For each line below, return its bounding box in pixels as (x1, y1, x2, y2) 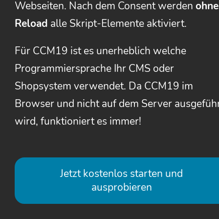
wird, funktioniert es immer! (15, 114, 141, 129)
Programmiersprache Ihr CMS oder (15, 62, 174, 76)
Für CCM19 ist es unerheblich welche (15, 44, 186, 58)
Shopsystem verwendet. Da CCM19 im (15, 79, 193, 93)
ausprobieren (91, 180, 152, 195)
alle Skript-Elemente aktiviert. (48, 17, 187, 31)
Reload (15, 17, 48, 31)
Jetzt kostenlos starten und (60, 167, 183, 181)
